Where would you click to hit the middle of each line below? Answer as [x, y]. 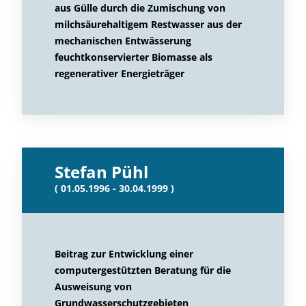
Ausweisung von [93, 287]
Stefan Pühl [101, 172]
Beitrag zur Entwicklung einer [124, 254]
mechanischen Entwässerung [123, 41]
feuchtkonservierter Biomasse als [134, 57]
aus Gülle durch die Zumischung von [140, 8]
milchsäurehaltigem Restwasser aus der [148, 24]
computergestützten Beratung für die [143, 270]
